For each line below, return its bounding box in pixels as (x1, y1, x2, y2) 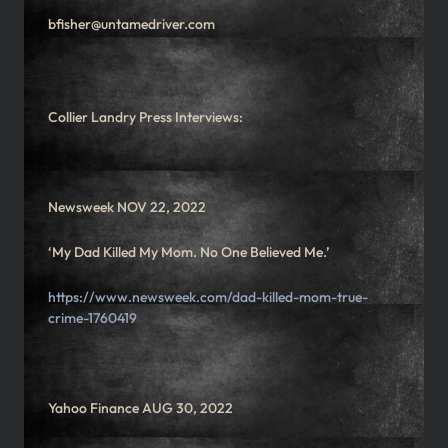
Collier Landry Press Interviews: (48, 108, 243, 127)
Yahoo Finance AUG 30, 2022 (48, 399, 233, 418)
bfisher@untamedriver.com (48, 15, 215, 34)
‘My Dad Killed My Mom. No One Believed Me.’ (48, 243, 330, 262)
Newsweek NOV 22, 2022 (48, 198, 206, 217)
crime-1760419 (48, 309, 137, 328)
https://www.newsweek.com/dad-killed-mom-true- (48, 288, 368, 307)
